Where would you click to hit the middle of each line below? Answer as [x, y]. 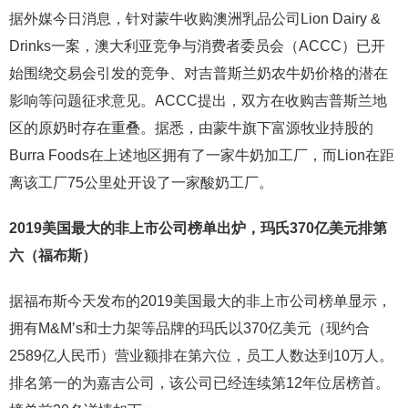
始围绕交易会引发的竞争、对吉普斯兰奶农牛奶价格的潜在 [199, 73]
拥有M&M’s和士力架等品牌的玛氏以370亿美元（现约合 [189, 328]
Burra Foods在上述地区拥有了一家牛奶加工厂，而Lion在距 [202, 155]
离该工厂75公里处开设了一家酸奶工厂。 [141, 183]
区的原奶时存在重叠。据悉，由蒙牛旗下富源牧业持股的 [191, 128]
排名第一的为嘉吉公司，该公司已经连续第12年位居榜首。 [199, 383]
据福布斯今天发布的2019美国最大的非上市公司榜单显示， [200, 301]
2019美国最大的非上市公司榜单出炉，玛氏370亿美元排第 [198, 228]
